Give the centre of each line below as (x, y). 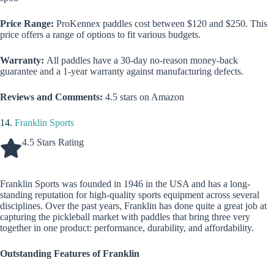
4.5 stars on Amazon (143, 97)
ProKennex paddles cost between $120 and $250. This (161, 23)
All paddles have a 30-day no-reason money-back (142, 60)
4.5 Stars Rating (53, 143)
